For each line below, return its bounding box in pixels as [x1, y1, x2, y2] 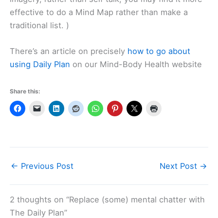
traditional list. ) [10, 20, 69, 31]
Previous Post [18, 161, 73, 171]
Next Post [160, 161, 200, 171]
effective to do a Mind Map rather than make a [10, 7, 188, 18]
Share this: [10, 87, 40, 95]
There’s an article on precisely [10, 46, 127, 56]
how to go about [127, 46, 190, 56]
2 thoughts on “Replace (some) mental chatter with [10, 194, 205, 204]
